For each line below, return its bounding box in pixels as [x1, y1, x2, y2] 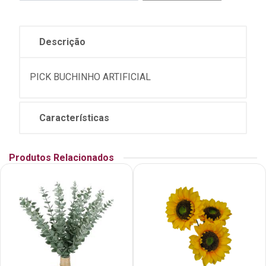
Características [39, 112, 109, 123]
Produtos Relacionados [9, 152, 114, 163]
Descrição [39, 36, 85, 47]
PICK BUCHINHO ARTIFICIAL [30, 71, 151, 83]
